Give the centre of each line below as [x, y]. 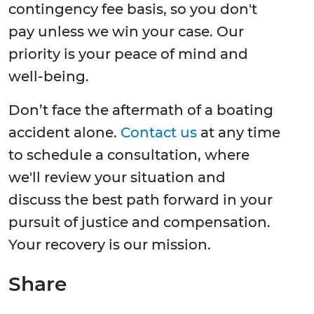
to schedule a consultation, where [129, 155]
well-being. [49, 77]
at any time [239, 133]
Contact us [159, 133]
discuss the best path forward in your [141, 200]
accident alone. [64, 133]
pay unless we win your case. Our [126, 32]
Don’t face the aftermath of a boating [141, 110]
